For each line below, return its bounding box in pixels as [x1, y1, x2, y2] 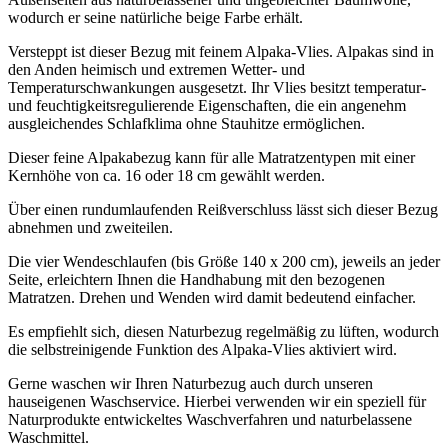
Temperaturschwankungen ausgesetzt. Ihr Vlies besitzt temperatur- [8, 78, 426, 96]
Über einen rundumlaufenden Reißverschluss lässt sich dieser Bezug [8, 200, 438, 218]
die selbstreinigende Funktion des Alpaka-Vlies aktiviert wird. [8, 340, 397, 358]
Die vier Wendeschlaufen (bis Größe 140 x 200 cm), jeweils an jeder [8, 252, 440, 270]
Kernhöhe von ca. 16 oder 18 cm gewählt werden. [8, 166, 325, 184]
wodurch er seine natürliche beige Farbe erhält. [8, 8, 303, 26]
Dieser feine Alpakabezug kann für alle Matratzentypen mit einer [8, 148, 415, 166]
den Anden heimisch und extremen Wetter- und [8, 60, 305, 78]
